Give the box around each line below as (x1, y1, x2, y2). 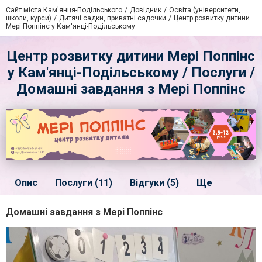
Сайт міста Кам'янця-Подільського (6, 6, 122, 14)
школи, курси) (6, 14, 51, 22)
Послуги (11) (55, 177, 112, 188)
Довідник (130, 6, 161, 14)
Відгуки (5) (130, 177, 179, 188)
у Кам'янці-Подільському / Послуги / (7, 64, 255, 81)
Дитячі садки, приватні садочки (59, 14, 166, 22)
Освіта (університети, (169, 6, 240, 14)
